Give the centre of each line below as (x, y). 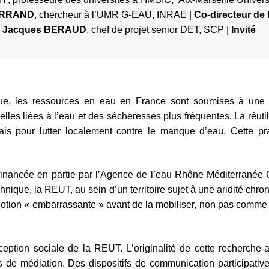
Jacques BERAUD (44, 30)
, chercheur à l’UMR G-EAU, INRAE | (114, 15)
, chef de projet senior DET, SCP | (159, 30)
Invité (243, 30)
